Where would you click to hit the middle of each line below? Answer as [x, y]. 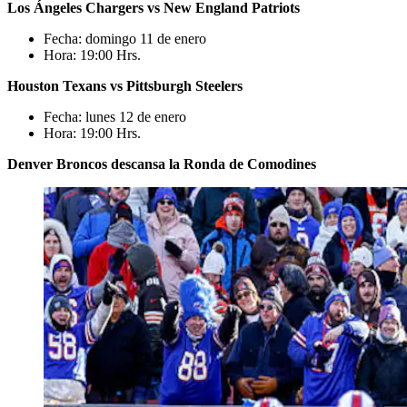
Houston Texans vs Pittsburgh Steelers [125, 86]
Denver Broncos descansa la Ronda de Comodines [162, 164]
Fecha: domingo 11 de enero [125, 39]
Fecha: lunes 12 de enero [115, 117]
